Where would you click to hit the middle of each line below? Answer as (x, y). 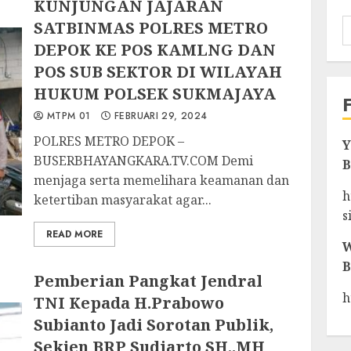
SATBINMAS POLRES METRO (151, 28)
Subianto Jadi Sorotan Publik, (154, 325)
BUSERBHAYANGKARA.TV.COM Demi (144, 161)
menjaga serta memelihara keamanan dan (162, 180)
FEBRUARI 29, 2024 (159, 116)
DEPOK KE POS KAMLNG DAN (155, 50)
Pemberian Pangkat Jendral (148, 281)
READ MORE (75, 234)
